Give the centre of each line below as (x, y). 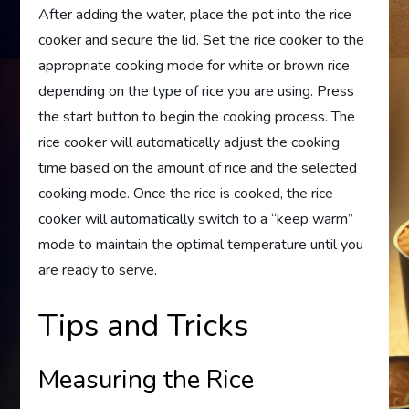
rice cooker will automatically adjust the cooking (189, 142)
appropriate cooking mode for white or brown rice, (196, 66)
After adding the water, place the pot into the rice (195, 15)
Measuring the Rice (147, 380)
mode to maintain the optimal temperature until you (201, 245)
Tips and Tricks (144, 326)
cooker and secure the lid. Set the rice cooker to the (202, 40)
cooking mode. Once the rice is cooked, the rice (186, 194)
